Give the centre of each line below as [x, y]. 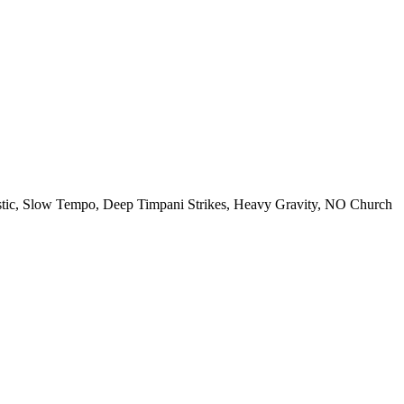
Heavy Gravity [275, 205]
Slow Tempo [59, 205]
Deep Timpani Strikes [165, 205]
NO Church [358, 205]
